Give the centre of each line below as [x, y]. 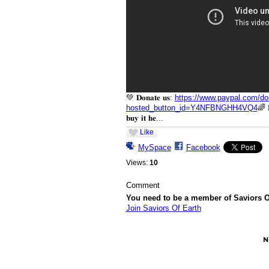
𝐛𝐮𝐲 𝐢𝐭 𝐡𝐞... [144, 118]
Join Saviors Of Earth [163, 208]
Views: [137, 162]
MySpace [154, 147]
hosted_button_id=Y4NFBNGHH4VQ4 [192, 108]
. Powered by [235, 240]
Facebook [203, 147]
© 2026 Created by [156, 240]
